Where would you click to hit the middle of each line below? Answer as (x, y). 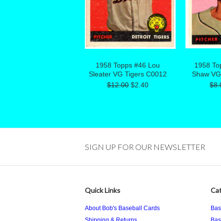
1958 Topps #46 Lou (128, 65)
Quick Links (103, 190)
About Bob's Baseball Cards (122, 208)
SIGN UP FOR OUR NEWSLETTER (145, 147)
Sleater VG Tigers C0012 (128, 74)
